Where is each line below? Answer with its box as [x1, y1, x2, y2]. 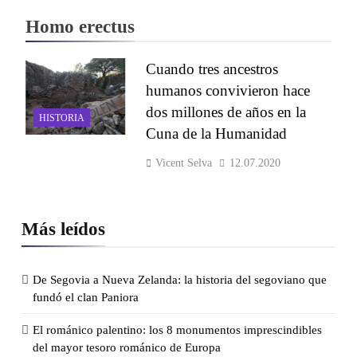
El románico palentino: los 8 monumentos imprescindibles [33, 323, 322, 336]
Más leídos [22, 218, 105, 239]
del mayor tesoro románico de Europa [33, 340, 221, 354]
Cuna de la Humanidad [145, 124, 287, 142]
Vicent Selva [155, 156, 212, 169]
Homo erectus [25, 15, 135, 37]
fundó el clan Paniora [33, 290, 139, 304]
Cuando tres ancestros [145, 60, 278, 77]
